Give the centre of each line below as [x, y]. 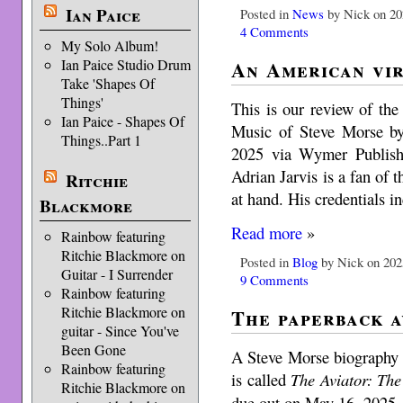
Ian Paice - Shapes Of [122, 121]
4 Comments [275, 31]
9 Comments [275, 279]
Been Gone [93, 349]
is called [261, 379]
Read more [267, 232]
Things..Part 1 [101, 140]
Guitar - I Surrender [116, 274]
